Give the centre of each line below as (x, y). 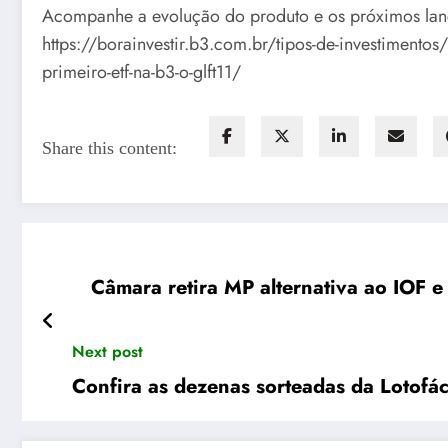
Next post (107, 352)
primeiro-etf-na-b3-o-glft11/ (141, 71)
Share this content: (109, 148)
